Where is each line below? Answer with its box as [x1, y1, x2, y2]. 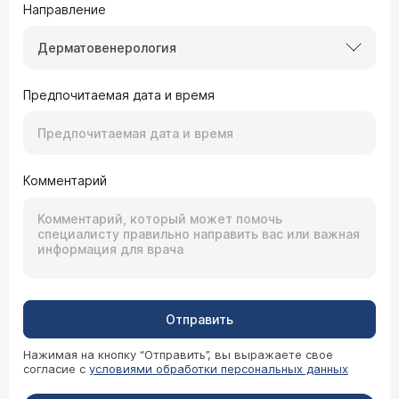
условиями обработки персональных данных [89, 361, 348, 376]
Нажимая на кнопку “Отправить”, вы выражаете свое [23, 346, 333, 362]
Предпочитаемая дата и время [23, 86, 215, 102]
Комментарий [23, 172, 107, 188]
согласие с [23, 361, 89, 376]
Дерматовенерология [37, 39, 176, 55]
